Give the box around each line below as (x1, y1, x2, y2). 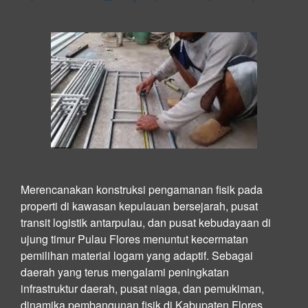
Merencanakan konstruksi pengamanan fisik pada (21, 181, 263, 197)
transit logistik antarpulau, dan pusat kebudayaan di (21, 214, 271, 230)
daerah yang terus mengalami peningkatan (21, 263, 229, 280)
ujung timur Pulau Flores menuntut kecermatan (21, 230, 248, 247)
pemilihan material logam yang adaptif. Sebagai (21, 247, 253, 263)
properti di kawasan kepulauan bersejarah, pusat (21, 197, 258, 214)
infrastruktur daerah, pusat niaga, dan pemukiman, (21, 280, 264, 296)
